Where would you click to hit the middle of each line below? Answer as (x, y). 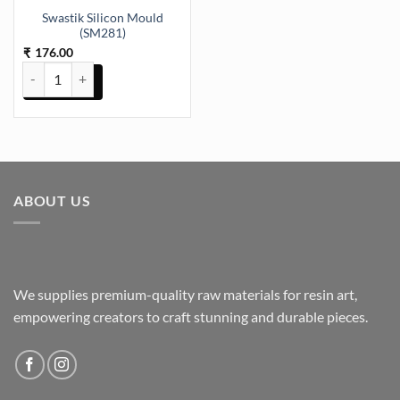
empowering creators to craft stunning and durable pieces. (193, 316)
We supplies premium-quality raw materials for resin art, (185, 294)
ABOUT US (52, 201)
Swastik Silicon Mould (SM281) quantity (133, 71)
